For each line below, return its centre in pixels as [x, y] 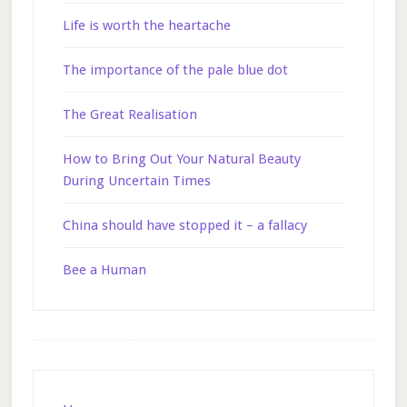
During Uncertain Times [136, 181]
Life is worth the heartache [146, 25]
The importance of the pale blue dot [175, 70]
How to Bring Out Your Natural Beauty [181, 159]
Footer [64, 382]
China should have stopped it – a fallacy [184, 225]
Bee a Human [104, 270]
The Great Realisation [129, 114]
